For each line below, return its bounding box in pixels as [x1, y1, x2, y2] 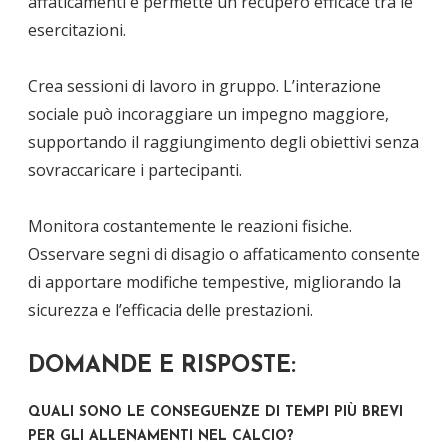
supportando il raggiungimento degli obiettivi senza [28, 130, 419, 153]
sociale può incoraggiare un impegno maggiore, [28, 102, 389, 125]
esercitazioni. [28, 18, 126, 41]
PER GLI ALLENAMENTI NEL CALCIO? [28, 429, 294, 445]
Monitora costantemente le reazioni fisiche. [28, 214, 352, 237]
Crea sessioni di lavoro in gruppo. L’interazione [28, 74, 381, 97]
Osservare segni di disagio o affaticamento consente [28, 242, 420, 265]
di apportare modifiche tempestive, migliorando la [28, 270, 401, 293]
